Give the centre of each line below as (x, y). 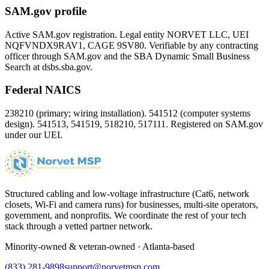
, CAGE (100, 45)
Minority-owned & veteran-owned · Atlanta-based (100, 247)
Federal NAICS (43, 90)
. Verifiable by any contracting (201, 45)
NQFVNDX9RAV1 (44, 45)
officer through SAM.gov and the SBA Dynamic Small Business (127, 56)
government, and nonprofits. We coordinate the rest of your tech (125, 216)
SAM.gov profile (46, 11)
